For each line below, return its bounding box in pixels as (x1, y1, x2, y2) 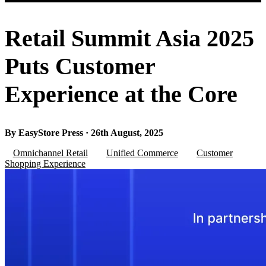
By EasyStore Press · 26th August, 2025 (5, 128, 163, 138)
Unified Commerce (106, 148, 178, 159)
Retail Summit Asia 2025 (5, 24, 254, 52)
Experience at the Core (5, 80, 237, 107)
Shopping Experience (5, 159, 85, 169)
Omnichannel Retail (12, 148, 88, 159)
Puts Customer (5, 52, 155, 80)
